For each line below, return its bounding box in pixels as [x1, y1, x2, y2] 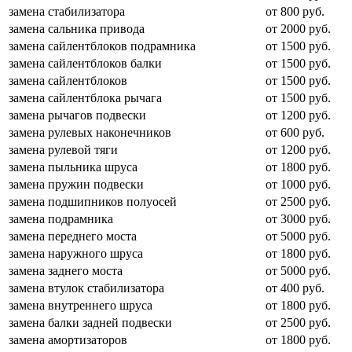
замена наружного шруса [9, 247, 143, 261]
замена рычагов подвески [9, 108, 146, 123]
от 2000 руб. [266, 22, 331, 36]
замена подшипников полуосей [9, 195, 177, 209]
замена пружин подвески [9, 178, 144, 192]
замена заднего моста [9, 264, 123, 278]
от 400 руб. [266, 281, 324, 295]
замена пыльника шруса [9, 160, 137, 174]
